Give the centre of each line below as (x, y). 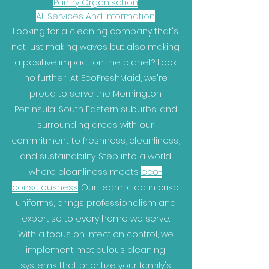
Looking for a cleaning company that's (95, 31)
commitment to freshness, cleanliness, (95, 141)
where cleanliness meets (85, 172)
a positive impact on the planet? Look (95, 62)
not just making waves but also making (95, 47)
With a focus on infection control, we (95, 234)
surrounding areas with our (95, 125)
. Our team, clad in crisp (128, 187)
